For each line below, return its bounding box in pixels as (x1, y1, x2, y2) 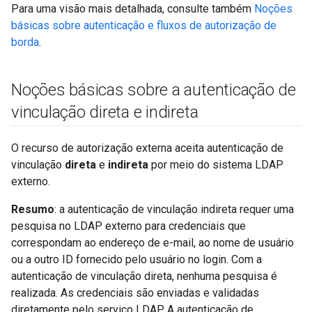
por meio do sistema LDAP (148, 158, 283, 171)
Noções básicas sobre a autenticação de (11, 80, 296, 100)
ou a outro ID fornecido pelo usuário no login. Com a (11, 253, 262, 266)
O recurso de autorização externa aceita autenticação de (11, 141, 283, 155)
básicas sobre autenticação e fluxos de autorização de (11, 19, 276, 32)
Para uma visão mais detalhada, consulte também (11, 2, 254, 15)
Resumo (11, 203, 54, 216)
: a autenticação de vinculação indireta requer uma (54, 203, 294, 216)
